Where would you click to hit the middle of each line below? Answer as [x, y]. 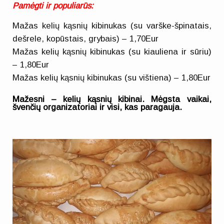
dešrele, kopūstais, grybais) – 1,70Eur [86, 38]
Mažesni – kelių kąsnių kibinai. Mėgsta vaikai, [112, 99]
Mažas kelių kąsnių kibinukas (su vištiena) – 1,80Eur [112, 77]
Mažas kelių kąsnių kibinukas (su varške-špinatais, [112, 25]
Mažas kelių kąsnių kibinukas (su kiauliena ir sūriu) [112, 51]
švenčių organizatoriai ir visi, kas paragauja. [99, 107]
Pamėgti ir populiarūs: [53, 6]
